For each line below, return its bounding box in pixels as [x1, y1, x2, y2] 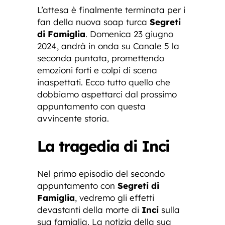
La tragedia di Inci [37, 136, 170, 156]
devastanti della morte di [37, 204, 142, 215]
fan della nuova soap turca [37, 16, 150, 27]
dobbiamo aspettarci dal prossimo [37, 88, 177, 99]
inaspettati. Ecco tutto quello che [37, 76, 170, 87]
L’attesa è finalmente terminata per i [37, 4, 185, 15]
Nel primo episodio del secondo [37, 168, 165, 179]
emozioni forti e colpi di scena [37, 64, 157, 75]
